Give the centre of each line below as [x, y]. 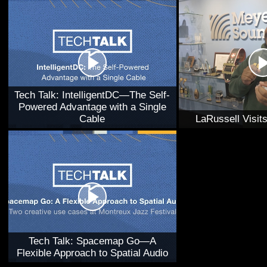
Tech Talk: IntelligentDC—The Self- [92, 95]
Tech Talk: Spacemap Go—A [92, 241]
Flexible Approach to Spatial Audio [92, 253]
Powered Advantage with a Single [92, 107]
